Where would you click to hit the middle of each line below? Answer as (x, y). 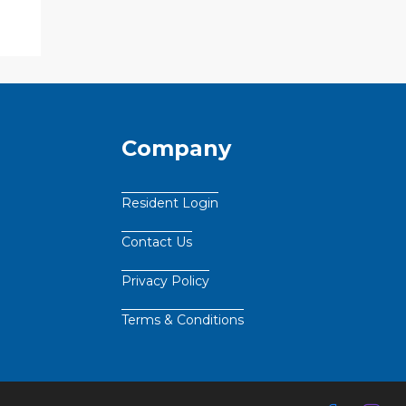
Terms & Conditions (183, 320)
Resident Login (170, 203)
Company (176, 149)
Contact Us (157, 242)
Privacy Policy (165, 281)
